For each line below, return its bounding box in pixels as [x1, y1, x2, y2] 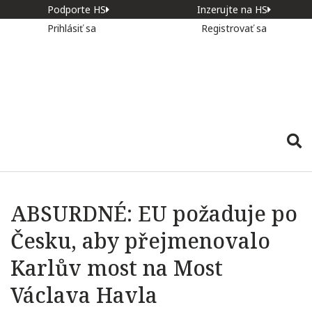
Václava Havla [10, 281, 157, 309]
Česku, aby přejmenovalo [10, 226, 270, 255]
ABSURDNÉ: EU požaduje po [10, 199, 297, 228]
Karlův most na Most [10, 253, 223, 282]
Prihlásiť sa [47, 22, 99, 35]
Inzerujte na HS [197, 3, 267, 16]
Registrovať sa [201, 22, 267, 35]
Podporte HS [47, 3, 106, 16]
